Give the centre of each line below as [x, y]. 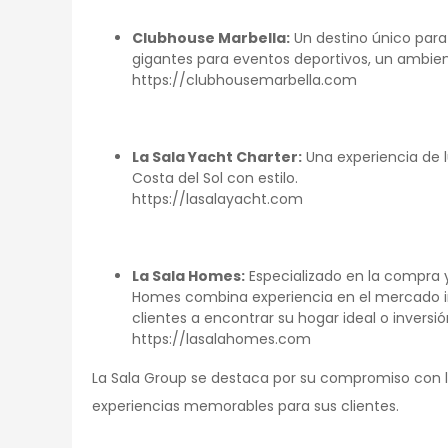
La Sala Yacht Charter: [217, 157]
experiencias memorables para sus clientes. [245, 406]
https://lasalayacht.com [219, 199]
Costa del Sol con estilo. [215, 178]
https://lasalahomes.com [221, 339]
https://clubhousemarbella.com [244, 80]
